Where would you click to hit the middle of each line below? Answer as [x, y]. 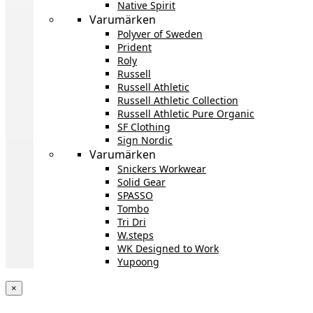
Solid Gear [141, 182]
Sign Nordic [145, 140]
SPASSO [135, 195]
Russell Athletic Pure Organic [186, 113]
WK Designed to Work [168, 248]
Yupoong [138, 261]
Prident [134, 47]
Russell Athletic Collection [178, 100]
